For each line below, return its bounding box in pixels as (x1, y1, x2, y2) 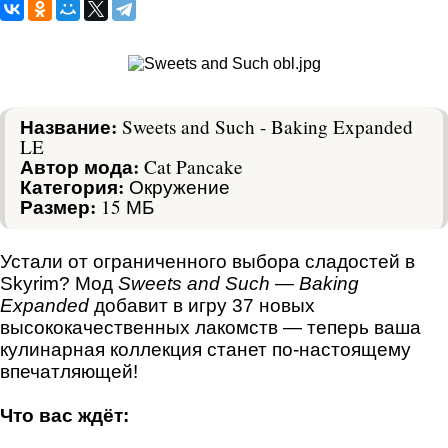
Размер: (20, 192, 96, 221)
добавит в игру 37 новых (89, 294, 315, 316)
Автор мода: (20, 152, 139, 181)
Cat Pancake (139, 153, 243, 179)
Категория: (20, 172, 124, 201)
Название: (20, 112, 117, 141)
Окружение (124, 173, 230, 199)
